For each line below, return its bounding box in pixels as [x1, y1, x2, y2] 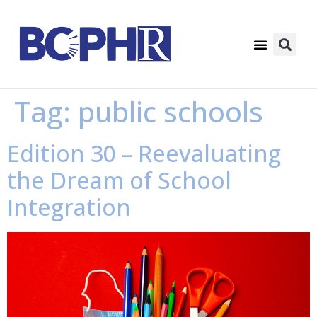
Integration [7, 192, 131, 222]
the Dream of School [7, 165, 231, 195]
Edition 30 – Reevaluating [7, 138, 281, 168]
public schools [78, 92, 263, 131]
